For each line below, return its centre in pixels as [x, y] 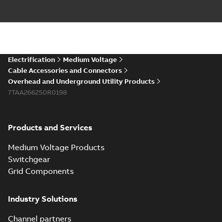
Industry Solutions [43, 199]
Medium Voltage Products [56, 147]
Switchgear [29, 159]
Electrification [31, 59]
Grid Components [41, 171]
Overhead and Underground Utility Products [81, 81]
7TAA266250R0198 [37, 92]
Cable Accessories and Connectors [65, 70]
